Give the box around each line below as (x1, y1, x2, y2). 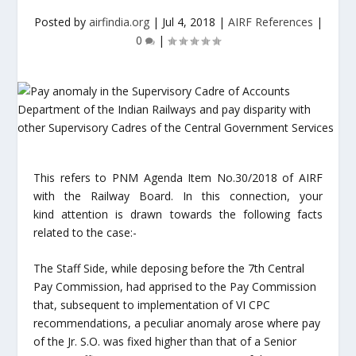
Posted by (33, 14, 89, 29)
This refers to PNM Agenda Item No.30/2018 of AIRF (33, 170, 323, 185)
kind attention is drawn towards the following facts (33, 207, 323, 222)
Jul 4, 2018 (161, 14, 215, 29)
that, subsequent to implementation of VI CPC (33, 297, 271, 313)
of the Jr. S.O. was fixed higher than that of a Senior (33, 334, 297, 350)
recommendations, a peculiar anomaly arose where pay (33, 315, 321, 331)
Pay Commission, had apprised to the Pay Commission (33, 279, 317, 295)
